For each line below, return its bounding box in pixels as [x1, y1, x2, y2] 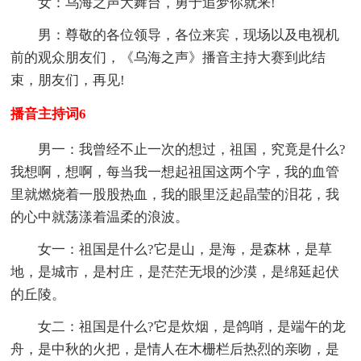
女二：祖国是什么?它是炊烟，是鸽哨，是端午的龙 [38, 318, 346, 334]
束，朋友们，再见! [10, 72, 126, 88]
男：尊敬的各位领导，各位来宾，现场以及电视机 [38, 27, 340, 43]
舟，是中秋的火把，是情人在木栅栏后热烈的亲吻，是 [10, 341, 340, 357]
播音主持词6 [10, 106, 87, 122]
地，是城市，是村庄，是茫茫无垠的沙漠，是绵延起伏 [10, 263, 340, 280]
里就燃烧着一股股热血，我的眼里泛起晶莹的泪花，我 [10, 186, 340, 202]
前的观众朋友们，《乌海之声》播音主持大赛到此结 [10, 49, 326, 65]
